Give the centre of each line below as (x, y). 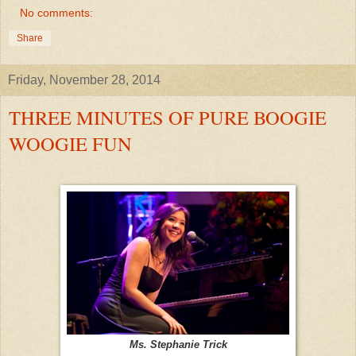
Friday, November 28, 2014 (84, 80)
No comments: (57, 13)
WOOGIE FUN (70, 144)
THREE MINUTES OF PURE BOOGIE (168, 118)
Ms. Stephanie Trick (178, 345)
